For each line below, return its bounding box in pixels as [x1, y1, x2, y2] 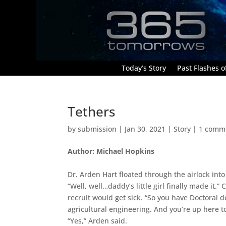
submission [78, 124, 117, 134]
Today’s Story [122, 63, 166, 73]
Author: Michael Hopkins [68, 146, 155, 156]
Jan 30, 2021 [125, 124, 166, 134]
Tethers [68, 102, 116, 121]
